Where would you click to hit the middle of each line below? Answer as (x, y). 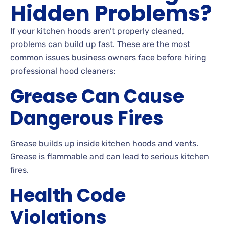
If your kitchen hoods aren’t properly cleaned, (97, 31)
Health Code (68, 195)
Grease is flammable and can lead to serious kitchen (110, 156)
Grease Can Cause (97, 96)
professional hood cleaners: (63, 71)
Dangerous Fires (87, 118)
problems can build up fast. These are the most (100, 44)
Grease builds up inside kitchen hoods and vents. (104, 143)
